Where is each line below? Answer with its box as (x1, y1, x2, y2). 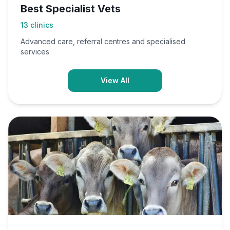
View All (101, 76, 129, 85)
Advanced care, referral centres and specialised (21, 37, 185, 46)
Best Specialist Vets (21, 3, 121, 15)
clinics (30, 21, 53, 29)
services (21, 47, 49, 56)
